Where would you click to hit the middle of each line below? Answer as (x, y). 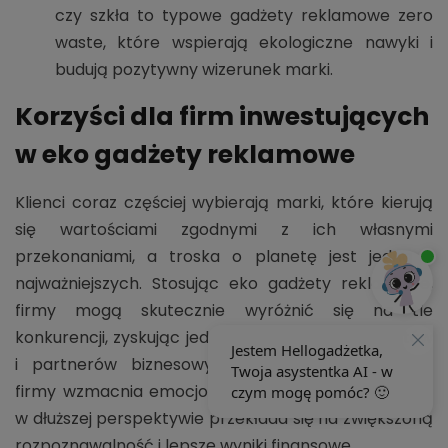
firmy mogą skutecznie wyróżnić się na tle (224, 310)
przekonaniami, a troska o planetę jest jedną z (224, 256)
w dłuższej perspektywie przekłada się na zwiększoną (224, 418)
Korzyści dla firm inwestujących (222, 116)
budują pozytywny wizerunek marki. (194, 69)
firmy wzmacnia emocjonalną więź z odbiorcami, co (224, 391)
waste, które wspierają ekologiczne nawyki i (244, 42)
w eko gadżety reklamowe (185, 154)
